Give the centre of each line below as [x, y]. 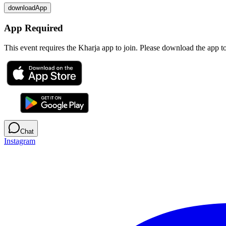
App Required [34, 28]
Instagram [20, 141]
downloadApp [27, 8]
